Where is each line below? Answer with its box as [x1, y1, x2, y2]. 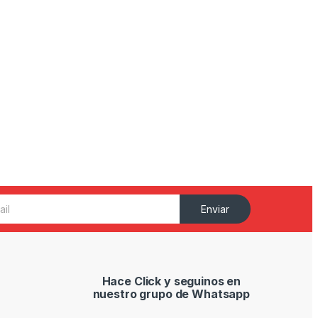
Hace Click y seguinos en [102, 273, 241, 288]
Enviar [201, 203, 230, 216]
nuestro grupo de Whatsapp [92, 286, 251, 301]
